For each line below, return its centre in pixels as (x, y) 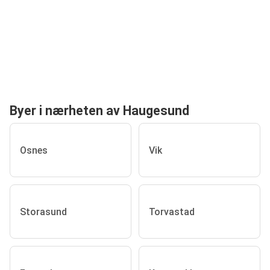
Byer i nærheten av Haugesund (99, 111)
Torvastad (172, 212)
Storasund (43, 212)
